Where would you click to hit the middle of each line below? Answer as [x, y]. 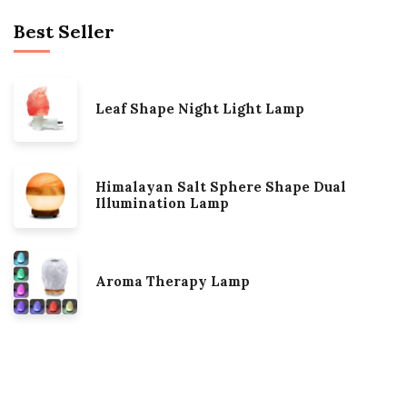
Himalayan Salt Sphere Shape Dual [221, 187]
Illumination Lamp [162, 203]
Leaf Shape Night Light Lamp [200, 109]
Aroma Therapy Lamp [173, 281]
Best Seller [64, 31]
